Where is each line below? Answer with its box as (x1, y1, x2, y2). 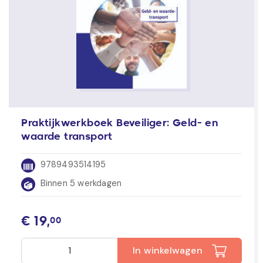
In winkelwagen (133, 244, 203, 257)
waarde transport (21, 132, 113, 143)
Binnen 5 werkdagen (38, 178, 122, 189)
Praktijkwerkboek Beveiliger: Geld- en (21, 119, 218, 129)
